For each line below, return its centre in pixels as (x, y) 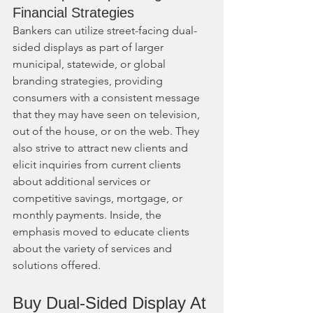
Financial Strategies (73, 12)
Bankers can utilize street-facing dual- (105, 30)
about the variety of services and (94, 248)
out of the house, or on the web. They (107, 131)
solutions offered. (57, 265)
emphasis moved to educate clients (102, 231)
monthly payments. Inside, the (88, 214)
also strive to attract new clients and (102, 147)
